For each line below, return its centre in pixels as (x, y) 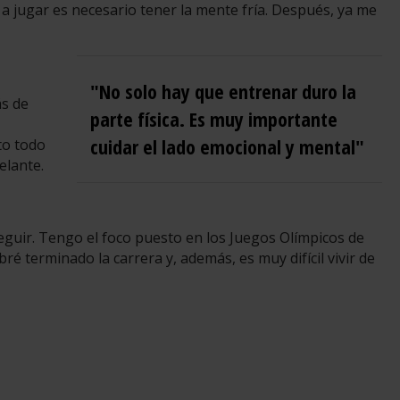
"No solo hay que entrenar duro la (223, 92)
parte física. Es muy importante (213, 119)
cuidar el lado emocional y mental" (227, 147)
